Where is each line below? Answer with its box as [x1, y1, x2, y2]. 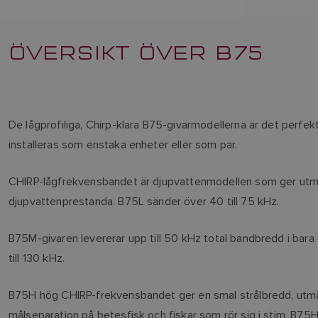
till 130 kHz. [9, 251, 65, 265]
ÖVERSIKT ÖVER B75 [9, 37, 263, 65]
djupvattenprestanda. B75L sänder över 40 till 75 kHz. [9, 194, 280, 208]
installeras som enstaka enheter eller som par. [9, 137, 238, 151]
